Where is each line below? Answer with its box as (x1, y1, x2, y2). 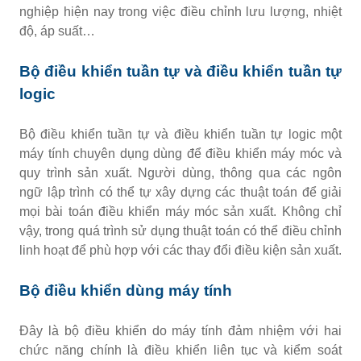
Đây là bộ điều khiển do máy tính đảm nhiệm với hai (19, 323, 342, 338)
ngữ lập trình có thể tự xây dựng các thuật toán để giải (19, 185, 342, 199)
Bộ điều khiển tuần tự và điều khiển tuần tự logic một (19, 127, 342, 141)
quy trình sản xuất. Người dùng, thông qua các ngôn (19, 165, 342, 180)
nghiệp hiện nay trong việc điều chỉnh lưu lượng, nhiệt (19, 4, 342, 19)
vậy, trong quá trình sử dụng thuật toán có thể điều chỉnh (19, 223, 342, 238)
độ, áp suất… (19, 23, 95, 38)
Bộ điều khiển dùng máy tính (19, 281, 232, 299)
